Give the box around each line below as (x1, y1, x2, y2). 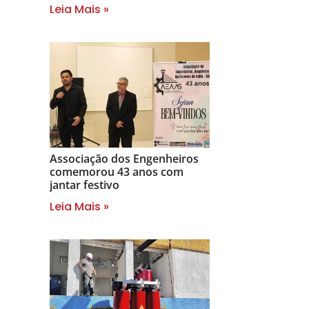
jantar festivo (50, 177, 119, 192)
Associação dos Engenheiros (50, 150, 199, 166)
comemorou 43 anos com (50, 163, 183, 179)
